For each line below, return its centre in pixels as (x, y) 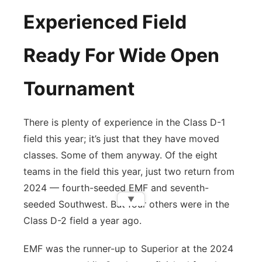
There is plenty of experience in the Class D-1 (124, 122)
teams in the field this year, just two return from (129, 171)
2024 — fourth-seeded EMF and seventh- (116, 188)
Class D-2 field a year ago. (84, 220)
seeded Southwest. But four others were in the (126, 204)
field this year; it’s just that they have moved (121, 139)
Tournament (79, 89)
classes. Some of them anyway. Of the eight (120, 155)
